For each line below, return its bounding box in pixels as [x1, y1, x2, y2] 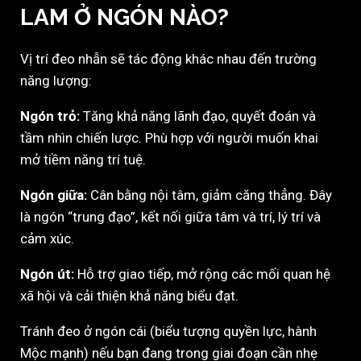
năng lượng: [20, 73, 92, 89]
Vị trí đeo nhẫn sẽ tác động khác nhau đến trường [20, 51, 317, 68]
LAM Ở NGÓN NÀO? [20, 4, 229, 31]
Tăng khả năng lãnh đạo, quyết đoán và [80, 108, 316, 125]
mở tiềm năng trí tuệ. [20, 151, 146, 168]
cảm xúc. [20, 230, 74, 247]
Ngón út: [20, 266, 74, 283]
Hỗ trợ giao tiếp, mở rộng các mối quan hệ [74, 266, 330, 283]
